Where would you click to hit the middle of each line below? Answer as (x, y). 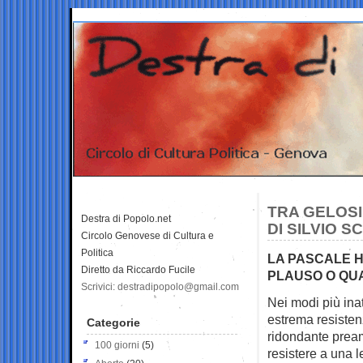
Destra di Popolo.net (126, 218)
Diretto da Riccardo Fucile (138, 269)
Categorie (113, 322)
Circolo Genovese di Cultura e (147, 235)
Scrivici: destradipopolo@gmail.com (160, 286)
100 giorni (117, 345)
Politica (97, 252)
